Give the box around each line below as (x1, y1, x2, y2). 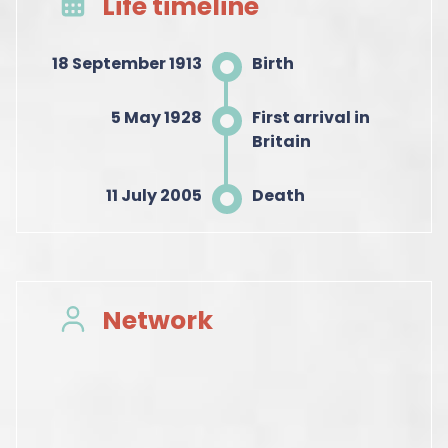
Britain (251, 129, 311, 153)
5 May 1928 (110, 105, 202, 129)
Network (101, 302, 213, 338)
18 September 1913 (51, 51, 202, 75)
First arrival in (251, 105, 370, 129)
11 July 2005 (105, 183, 202, 207)
